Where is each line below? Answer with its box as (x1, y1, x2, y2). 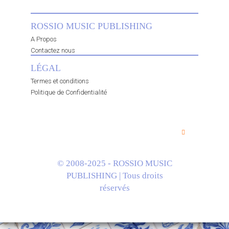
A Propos (31, 35, 57, 43)
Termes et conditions (31, 77, 89, 85)
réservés (99, 183, 130, 193)
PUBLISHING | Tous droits (66, 171, 163, 181)
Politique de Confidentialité (31, 88, 107, 97)
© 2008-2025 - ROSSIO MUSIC (57, 158, 172, 169)
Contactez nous (31, 47, 75, 55)
